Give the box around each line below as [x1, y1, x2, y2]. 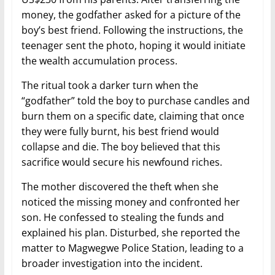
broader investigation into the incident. [21, 257, 203, 271]
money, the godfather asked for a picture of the [21, 8, 241, 22]
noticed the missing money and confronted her [21, 195, 240, 209]
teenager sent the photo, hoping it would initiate [21, 39, 246, 53]
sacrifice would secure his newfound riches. [21, 155, 222, 169]
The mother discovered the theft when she [21, 180, 219, 194]
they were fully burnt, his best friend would [21, 125, 219, 139]
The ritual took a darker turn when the [21, 79, 198, 93]
